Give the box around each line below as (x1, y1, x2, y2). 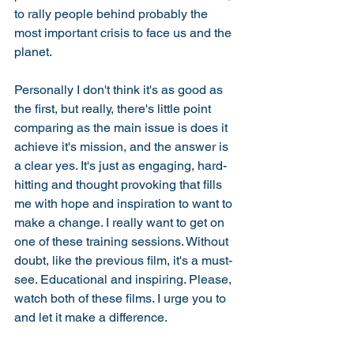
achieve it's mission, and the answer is (14, 138, 232, 154)
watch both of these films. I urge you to (14, 290, 229, 306)
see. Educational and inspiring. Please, (14, 271, 235, 287)
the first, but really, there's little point (14, 100, 214, 116)
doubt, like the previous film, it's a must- (14, 252, 232, 268)
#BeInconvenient (14, 328, 109, 344)
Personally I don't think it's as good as (14, 81, 226, 97)
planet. (14, 43, 55, 59)
